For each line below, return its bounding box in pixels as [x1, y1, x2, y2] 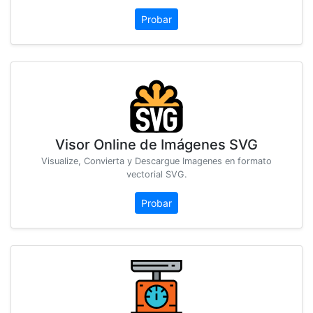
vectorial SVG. [126, 169, 187, 180]
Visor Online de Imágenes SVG [55, 136, 258, 154]
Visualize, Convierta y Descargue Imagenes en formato [41, 156, 272, 167]
